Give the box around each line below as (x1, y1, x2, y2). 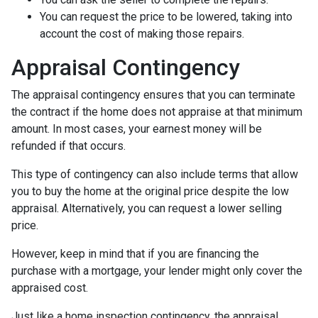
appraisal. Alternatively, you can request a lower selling (11, 201, 282, 215)
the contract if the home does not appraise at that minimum (11, 104, 302, 119)
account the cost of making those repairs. (40, 26, 247, 40)
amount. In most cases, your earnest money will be (11, 121, 262, 136)
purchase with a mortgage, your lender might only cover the (11, 263, 302, 278)
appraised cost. (11, 280, 91, 295)
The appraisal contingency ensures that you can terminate (11, 87, 295, 102)
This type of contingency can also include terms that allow (11, 167, 298, 181)
